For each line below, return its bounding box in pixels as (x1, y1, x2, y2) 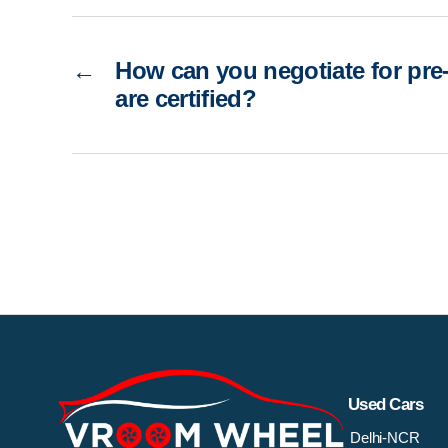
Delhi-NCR (350, 428, 420, 446)
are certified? (115, 84, 257, 112)
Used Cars (348, 394, 424, 414)
